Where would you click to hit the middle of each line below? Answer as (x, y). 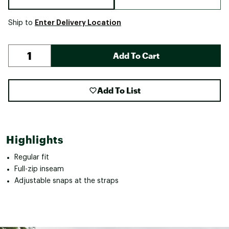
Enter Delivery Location (78, 22)
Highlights (35, 139)
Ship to (21, 23)
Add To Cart (136, 55)
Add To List (119, 90)
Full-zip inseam (39, 169)
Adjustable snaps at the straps (66, 181)
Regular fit (32, 157)
